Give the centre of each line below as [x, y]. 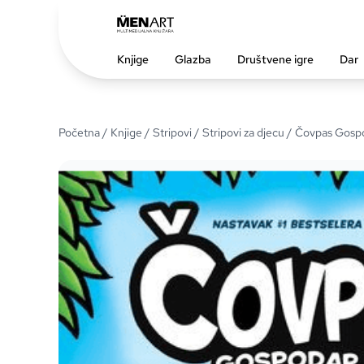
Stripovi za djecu [243, 132]
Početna [79, 132]
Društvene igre [275, 59]
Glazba [193, 59]
